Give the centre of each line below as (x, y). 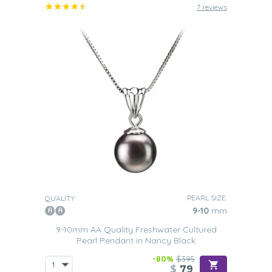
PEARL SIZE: (207, 198)
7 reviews (212, 7)
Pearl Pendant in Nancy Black (136, 240)
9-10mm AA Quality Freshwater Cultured (136, 229)
